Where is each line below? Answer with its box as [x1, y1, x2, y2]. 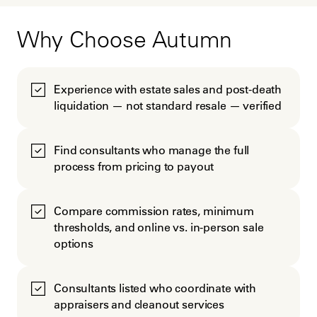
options [54, 236, 93, 251]
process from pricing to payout [54, 159, 214, 174]
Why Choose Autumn [17, 31, 232, 54]
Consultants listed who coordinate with [54, 281, 256, 296]
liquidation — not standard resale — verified [54, 98, 282, 113]
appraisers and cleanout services [54, 297, 224, 312]
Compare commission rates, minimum [54, 204, 254, 219]
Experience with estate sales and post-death [54, 82, 282, 97]
